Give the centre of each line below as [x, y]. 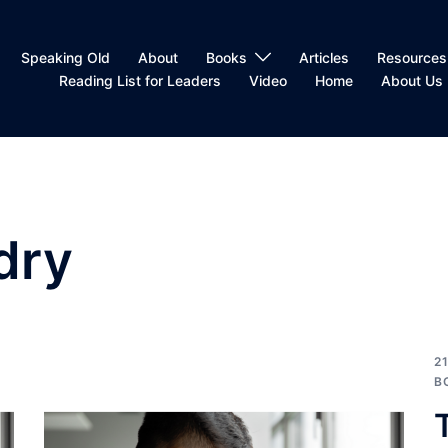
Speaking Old [66, 57]
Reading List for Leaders [139, 80]
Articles [324, 57]
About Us [411, 80]
